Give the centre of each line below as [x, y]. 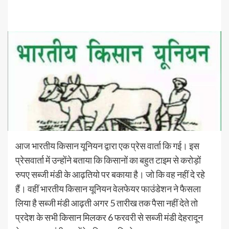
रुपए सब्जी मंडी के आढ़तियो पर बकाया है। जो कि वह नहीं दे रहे [110, 174]
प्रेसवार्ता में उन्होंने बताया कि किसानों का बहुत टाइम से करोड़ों [108, 160]
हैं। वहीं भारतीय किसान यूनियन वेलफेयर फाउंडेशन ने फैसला [108, 188]
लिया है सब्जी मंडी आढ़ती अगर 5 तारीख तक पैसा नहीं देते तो [107, 203]
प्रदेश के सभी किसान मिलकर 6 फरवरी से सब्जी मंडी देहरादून [109, 217]
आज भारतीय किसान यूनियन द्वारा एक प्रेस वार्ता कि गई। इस [107, 145]
